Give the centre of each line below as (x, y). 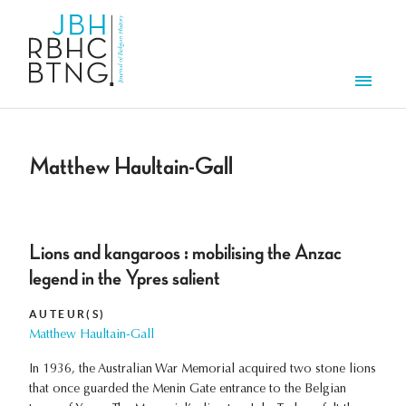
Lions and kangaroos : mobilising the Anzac (185, 253)
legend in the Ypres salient (124, 279)
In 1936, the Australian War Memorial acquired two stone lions (203, 370)
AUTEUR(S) (68, 314)
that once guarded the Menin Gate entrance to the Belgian (188, 390)
